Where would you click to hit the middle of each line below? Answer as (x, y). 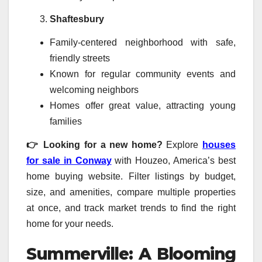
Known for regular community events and (143, 74)
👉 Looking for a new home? (96, 144)
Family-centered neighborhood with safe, (143, 43)
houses (219, 144)
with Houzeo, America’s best (174, 160)
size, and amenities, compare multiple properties (131, 192)
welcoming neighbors (94, 90)
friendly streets (80, 58)
